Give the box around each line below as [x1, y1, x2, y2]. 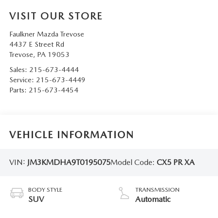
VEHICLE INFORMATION [9, 128, 134, 141]
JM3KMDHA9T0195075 [27, 158, 110, 167]
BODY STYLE [28, 185, 62, 193]
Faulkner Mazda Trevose [9, 30, 84, 39]
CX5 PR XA [156, 158, 195, 167]
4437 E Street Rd [9, 40, 64, 49]
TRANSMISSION [135, 185, 180, 193]
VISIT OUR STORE [9, 10, 103, 22]
